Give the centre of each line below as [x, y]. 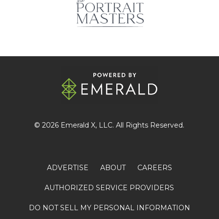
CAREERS [154, 168]
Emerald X [78, 125]
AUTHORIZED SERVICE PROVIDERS [109, 188]
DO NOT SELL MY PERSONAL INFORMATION [109, 208]
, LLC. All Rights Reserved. [140, 125]
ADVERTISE [67, 168]
